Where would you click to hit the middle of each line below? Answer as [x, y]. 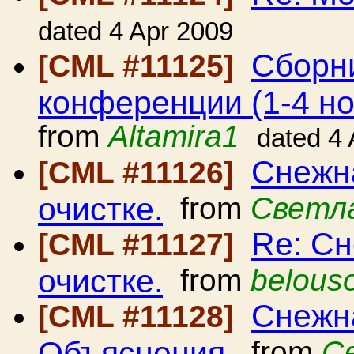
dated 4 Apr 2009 [136, 32]
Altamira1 [174, 136]
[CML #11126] [140, 173]
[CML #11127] [140, 245]
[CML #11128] [140, 316]
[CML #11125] [140, 66]
